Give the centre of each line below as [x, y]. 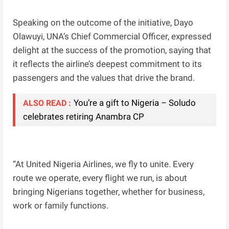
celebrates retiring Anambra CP [84, 117]
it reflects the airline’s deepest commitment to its [108, 64]
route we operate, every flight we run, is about [100, 178]
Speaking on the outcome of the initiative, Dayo [103, 23]
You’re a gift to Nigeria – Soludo [135, 103]
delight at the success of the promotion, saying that [112, 50]
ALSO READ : [47, 103]
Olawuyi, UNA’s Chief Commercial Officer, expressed [112, 37]
